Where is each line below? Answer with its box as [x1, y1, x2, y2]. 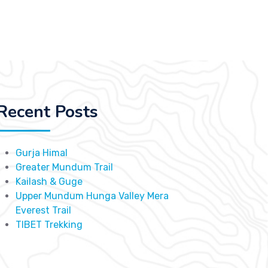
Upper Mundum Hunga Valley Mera [16, 190, 169, 202]
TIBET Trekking [16, 219, 83, 230]
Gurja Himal [16, 147, 68, 159]
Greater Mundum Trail [16, 162, 113, 173]
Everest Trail [16, 205, 71, 216]
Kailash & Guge [16, 176, 83, 187]
